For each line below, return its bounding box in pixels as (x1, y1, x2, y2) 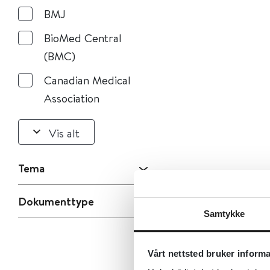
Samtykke (203, 209, 245, 219)
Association (44, 90, 99, 105)
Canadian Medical (44, 72, 131, 87)
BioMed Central (44, 30, 122, 45)
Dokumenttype (18, 193, 94, 209)
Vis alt (49, 125, 80, 140)
